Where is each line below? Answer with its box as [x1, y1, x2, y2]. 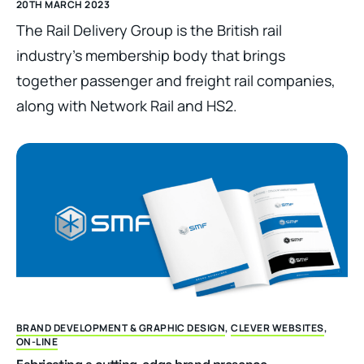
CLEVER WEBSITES [231, 320, 324, 335]
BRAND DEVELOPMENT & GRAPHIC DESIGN [16, 320, 226, 335]
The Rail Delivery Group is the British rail [16, 20, 282, 41]
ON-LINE [16, 334, 58, 349]
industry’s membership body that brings [16, 45, 285, 66]
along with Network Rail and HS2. [16, 96, 237, 116]
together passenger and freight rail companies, [16, 71, 336, 91]
